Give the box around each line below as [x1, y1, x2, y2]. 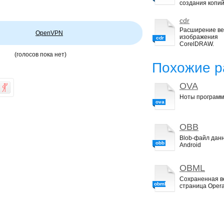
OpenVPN [35, 29, 63, 36]
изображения [179, 33, 218, 40]
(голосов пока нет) [14, 51, 66, 58]
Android [179, 141, 201, 148]
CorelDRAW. [179, 40, 214, 47]
